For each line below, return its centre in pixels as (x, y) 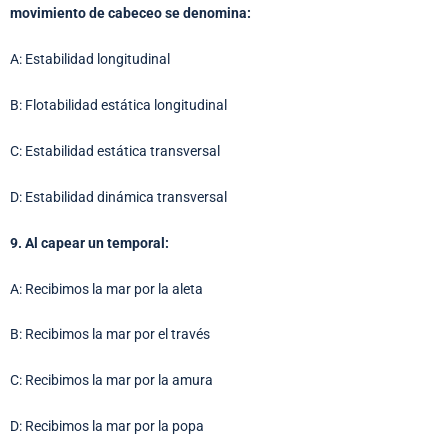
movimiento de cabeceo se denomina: (130, 13)
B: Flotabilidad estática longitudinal (118, 105)
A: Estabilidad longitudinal (90, 59)
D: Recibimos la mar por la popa (107, 426)
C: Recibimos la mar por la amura (111, 380)
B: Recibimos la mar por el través (110, 334)
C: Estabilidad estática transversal (115, 150)
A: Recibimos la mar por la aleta (106, 288)
